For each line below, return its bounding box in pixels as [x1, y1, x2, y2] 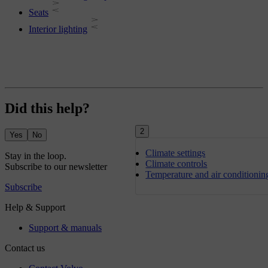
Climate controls [145, 159, 208, 169]
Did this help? [5, 100, 90, 116]
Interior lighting [29, 24, 87, 35]
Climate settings [145, 148, 206, 159]
